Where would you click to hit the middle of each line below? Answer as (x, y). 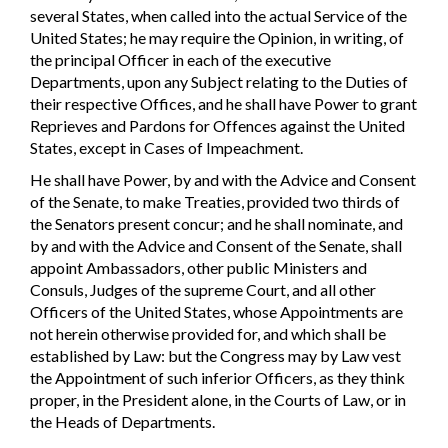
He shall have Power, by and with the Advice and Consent (223, 180)
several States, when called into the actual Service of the (218, 15)
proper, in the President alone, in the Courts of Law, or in (218, 400)
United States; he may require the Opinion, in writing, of (217, 37)
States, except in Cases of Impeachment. (166, 147)
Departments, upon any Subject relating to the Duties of (219, 81)
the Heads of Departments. (122, 422)
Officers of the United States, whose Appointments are (216, 312)
